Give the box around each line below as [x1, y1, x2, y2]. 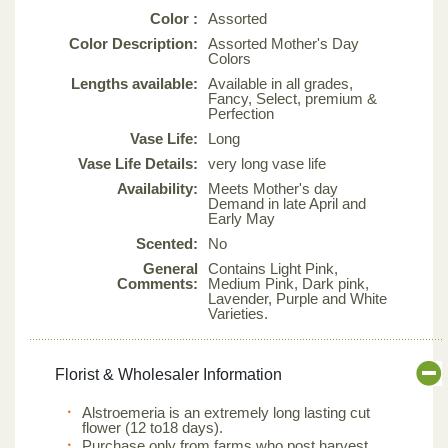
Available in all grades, [208, 74, 353, 92]
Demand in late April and [208, 194, 366, 212]
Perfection [208, 104, 274, 122]
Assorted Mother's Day [208, 34, 359, 52]
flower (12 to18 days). [82, 418, 223, 436]
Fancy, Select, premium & [208, 89, 377, 107]
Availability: [117, 179, 198, 197]
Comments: [117, 274, 198, 292]
